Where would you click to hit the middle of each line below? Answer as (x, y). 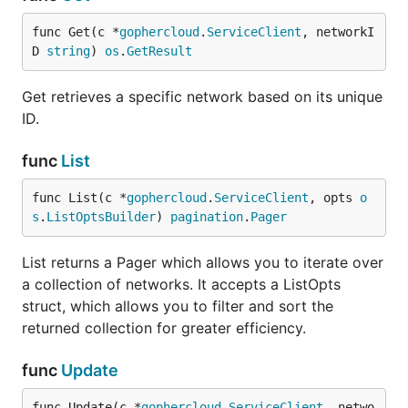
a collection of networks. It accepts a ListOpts (181, 284)
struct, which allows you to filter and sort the (178, 306)
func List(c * (79, 198)
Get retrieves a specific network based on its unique (202, 97)
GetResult (159, 51)
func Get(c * (76, 32)
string (68, 51)
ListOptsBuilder (101, 217)
